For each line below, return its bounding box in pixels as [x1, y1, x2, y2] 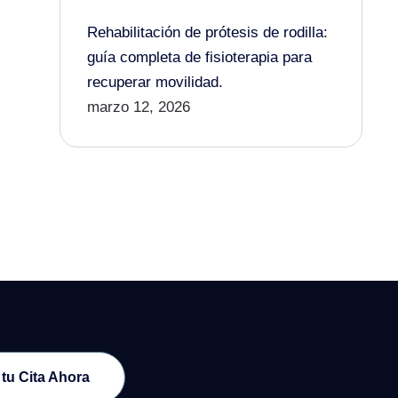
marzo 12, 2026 [86, 99, 190, 115]
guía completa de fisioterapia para [86, 49, 312, 66]
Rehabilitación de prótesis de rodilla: [86, 24, 328, 41]
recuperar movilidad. [86, 74, 223, 91]
